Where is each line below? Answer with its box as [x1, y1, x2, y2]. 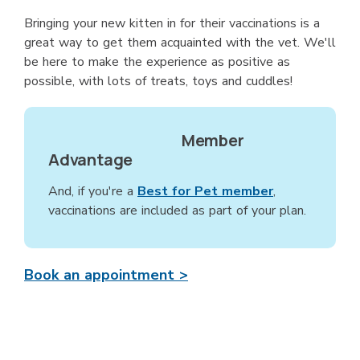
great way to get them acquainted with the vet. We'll [24, 33, 336, 51]
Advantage [48, 148, 133, 170]
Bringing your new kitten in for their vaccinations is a [24, 14, 320, 32]
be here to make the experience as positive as [24, 52, 290, 71]
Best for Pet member [137, 182, 273, 200]
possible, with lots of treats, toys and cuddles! [24, 72, 292, 90]
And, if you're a [48, 182, 137, 200]
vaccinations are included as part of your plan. [48, 201, 306, 219]
